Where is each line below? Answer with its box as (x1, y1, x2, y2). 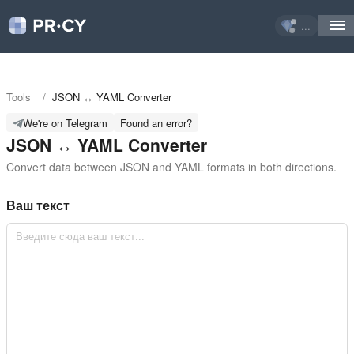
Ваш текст (6, 196, 70, 214)
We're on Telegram (23, 115, 107, 130)
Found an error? (120, 115, 192, 130)
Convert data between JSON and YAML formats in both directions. (6, 159, 337, 175)
